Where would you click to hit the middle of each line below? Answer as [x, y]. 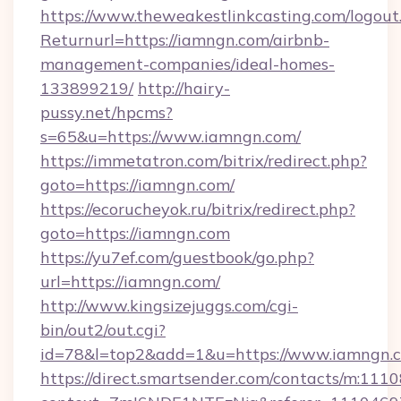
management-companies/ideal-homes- [188, 64]
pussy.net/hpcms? [107, 112]
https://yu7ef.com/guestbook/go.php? [177, 257]
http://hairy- [184, 88]
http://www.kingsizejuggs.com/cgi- [169, 306]
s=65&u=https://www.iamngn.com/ [171, 137]
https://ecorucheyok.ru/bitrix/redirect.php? [198, 209]
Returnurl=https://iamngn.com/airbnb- [185, 40]
